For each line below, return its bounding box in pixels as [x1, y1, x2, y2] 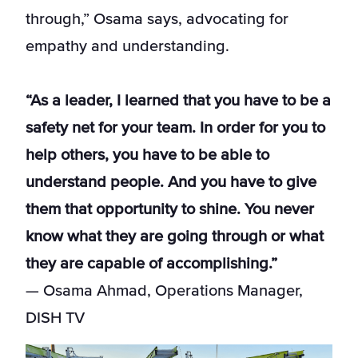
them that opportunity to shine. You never [26, 201, 314, 218]
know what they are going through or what [26, 229, 324, 245]
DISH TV [26, 310, 85, 327]
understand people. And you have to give [26, 174, 316, 191]
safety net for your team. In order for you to [26, 120, 325, 137]
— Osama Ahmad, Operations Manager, [26, 283, 303, 300]
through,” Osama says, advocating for [26, 11, 288, 28]
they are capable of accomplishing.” [26, 256, 277, 272]
